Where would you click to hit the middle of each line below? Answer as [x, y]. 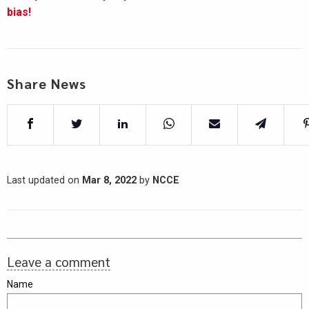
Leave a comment [59, 261]
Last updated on [44, 180]
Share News [47, 83]
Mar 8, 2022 [109, 180]
